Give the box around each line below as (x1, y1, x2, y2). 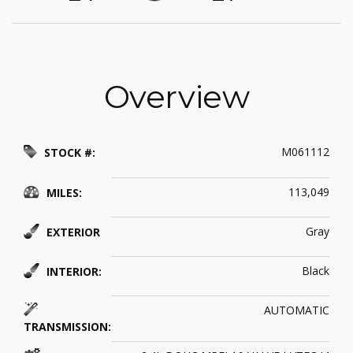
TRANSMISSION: (24, 319, 111, 335)
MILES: (43, 185, 82, 201)
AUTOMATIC (264, 303, 329, 318)
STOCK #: (41, 145, 95, 161)
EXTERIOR (43, 225, 100, 240)
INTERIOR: (43, 264, 102, 280)
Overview (103, 77, 250, 117)
